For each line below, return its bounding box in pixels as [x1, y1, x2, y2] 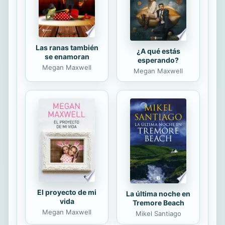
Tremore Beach [132, 198, 184, 207]
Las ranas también [35, 43, 98, 52]
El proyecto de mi [37, 187, 96, 196]
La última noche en [126, 189, 190, 198]
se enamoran [44, 52, 89, 61]
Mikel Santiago [135, 209, 181, 218]
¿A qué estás [136, 46, 180, 55]
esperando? [138, 55, 179, 64]
